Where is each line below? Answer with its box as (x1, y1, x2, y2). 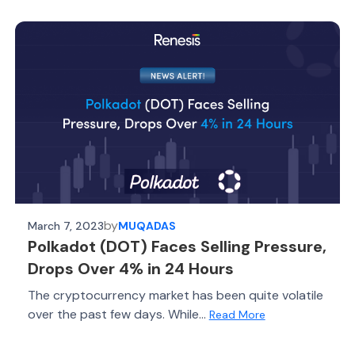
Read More (208, 307, 265, 322)
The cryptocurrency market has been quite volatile (27, 287, 323, 303)
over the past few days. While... (27, 306, 209, 323)
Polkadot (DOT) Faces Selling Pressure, (27, 236, 326, 257)
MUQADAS (117, 218, 176, 233)
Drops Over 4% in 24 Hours (27, 258, 234, 279)
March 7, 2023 (27, 218, 104, 233)
